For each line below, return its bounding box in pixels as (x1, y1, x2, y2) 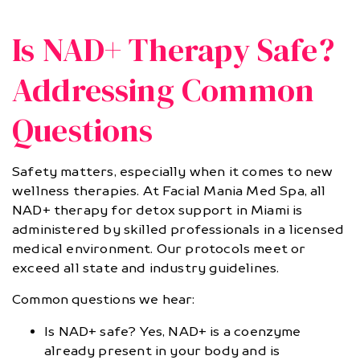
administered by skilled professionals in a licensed (12, 222, 345, 238)
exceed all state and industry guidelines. (12, 260, 280, 276)
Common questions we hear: (12, 292, 195, 308)
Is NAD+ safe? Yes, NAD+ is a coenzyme (44, 324, 301, 340)
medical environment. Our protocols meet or (12, 241, 306, 257)
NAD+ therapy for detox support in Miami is (12, 202, 303, 219)
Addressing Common (12, 68, 315, 112)
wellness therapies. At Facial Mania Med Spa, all (12, 183, 326, 199)
